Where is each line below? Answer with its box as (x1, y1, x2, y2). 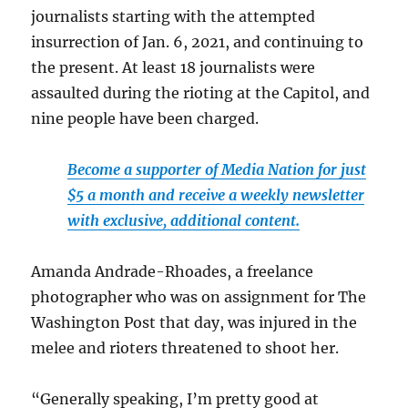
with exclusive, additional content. (67, 210, 301, 229)
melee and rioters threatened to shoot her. (31, 338, 340, 357)
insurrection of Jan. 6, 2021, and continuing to (31, 32, 364, 51)
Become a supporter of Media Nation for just (67, 159, 367, 178)
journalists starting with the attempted (31, 6, 316, 25)
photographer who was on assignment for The (31, 287, 367, 306)
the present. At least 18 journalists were (31, 57, 316, 76)
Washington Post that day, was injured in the (31, 312, 358, 331)
